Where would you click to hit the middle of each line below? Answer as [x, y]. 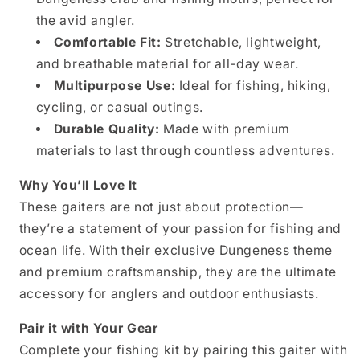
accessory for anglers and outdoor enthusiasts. [169, 294]
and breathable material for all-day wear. [167, 64]
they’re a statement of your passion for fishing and [180, 229]
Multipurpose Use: [115, 86]
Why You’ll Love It [78, 186]
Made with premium [225, 129]
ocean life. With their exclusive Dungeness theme [176, 251]
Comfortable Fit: [107, 43]
